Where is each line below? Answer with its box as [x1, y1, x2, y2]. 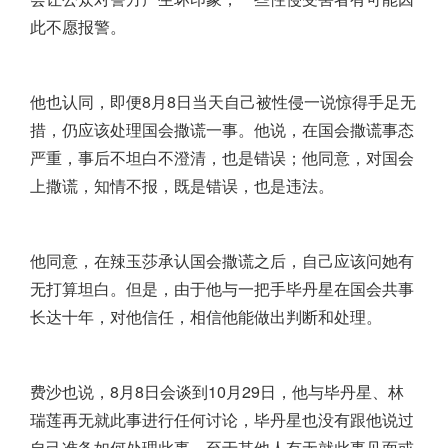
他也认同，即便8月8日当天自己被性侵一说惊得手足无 [30, 90, 416, 114]
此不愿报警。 [30, 15, 126, 39]
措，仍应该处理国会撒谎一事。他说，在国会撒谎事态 [30, 118, 414, 142]
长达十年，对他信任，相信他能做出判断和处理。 [30, 305, 382, 329]
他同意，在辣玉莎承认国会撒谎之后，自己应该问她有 [30, 249, 414, 273]
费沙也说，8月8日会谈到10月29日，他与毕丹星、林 [30, 380, 404, 404]
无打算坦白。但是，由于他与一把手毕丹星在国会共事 [30, 277, 414, 301]
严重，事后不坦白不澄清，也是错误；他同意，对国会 [30, 146, 414, 170]
